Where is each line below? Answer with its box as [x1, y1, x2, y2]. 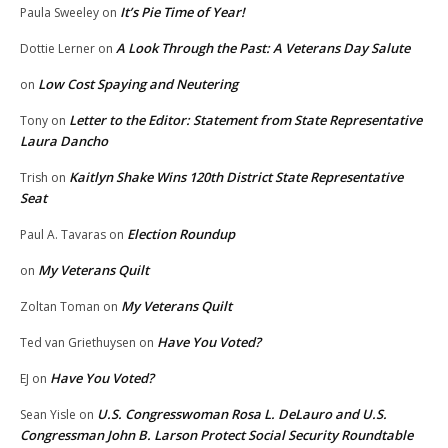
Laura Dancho [20, 132, 108, 151]
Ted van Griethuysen [20, 334, 136, 352]
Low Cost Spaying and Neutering [38, 75, 238, 94]
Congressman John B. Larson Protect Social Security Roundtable [20, 426, 413, 445]
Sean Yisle [20, 406, 76, 424]
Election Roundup [127, 225, 235, 244]
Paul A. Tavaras [20, 226, 106, 244]
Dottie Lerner [20, 40, 95, 58]
